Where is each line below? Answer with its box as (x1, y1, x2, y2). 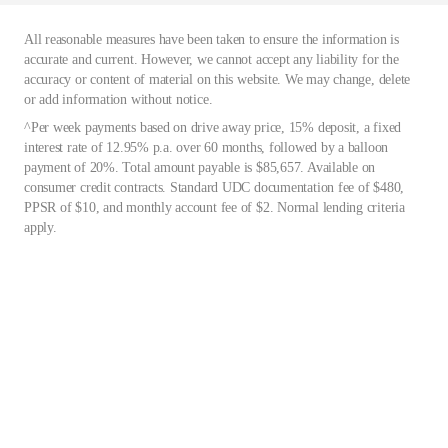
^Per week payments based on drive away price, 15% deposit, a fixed (24, 119, 402, 136)
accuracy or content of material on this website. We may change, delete (24, 71, 411, 88)
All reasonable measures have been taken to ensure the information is (24, 31, 399, 48)
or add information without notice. (24, 91, 213, 108)
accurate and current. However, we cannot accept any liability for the (24, 51, 399, 68)
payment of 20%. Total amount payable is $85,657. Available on (24, 159, 376, 176)
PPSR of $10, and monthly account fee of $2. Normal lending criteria (24, 199, 405, 216)
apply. (24, 219, 57, 236)
